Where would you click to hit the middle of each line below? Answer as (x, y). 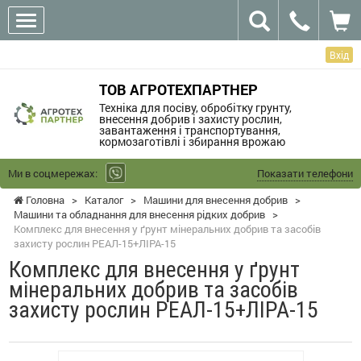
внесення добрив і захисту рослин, (190, 118)
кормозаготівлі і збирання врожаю (192, 141)
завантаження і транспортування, (189, 130)
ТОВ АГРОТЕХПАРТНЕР (178, 89)
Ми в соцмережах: (53, 173)
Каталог (104, 199)
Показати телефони (305, 173)
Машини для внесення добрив (216, 199)
